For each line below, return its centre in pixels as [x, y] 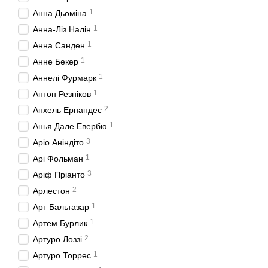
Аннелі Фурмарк [65, 77]
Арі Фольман [58, 158]
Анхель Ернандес [67, 110]
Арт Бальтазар [61, 207]
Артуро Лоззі [57, 239]
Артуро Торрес [62, 255]
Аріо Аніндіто [58, 142]
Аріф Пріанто [59, 174]
